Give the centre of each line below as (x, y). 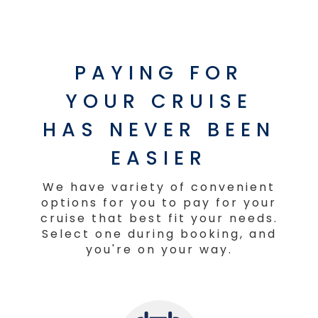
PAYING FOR (159, 72)
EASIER (159, 158)
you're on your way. (159, 249)
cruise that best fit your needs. (159, 218)
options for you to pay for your (159, 202)
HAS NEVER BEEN (159, 129)
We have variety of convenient (159, 187)
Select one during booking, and (159, 234)
